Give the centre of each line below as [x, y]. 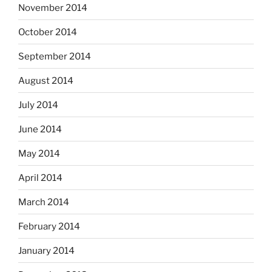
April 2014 [40, 178]
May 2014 [39, 153]
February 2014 [49, 226]
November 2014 [53, 8]
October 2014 [48, 32]
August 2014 [46, 80]
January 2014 [46, 250]
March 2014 [44, 202]
